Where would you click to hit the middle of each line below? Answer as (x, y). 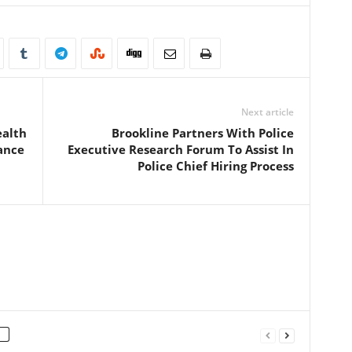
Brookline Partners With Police (202, 133)
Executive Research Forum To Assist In (180, 149)
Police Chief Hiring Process (215, 166)
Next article (267, 112)
